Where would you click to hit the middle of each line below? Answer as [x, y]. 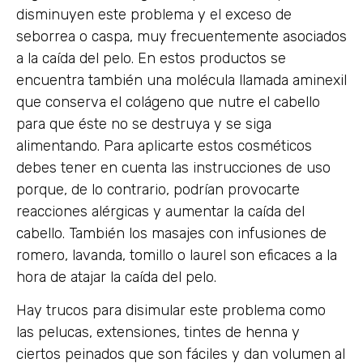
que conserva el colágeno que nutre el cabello [168, 102]
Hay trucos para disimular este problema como [171, 311]
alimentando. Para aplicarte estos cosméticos [164, 145]
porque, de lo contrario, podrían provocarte [158, 189]
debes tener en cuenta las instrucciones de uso [173, 167]
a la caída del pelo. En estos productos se [151, 58]
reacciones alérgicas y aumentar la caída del [160, 211]
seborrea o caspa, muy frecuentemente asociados [181, 36]
